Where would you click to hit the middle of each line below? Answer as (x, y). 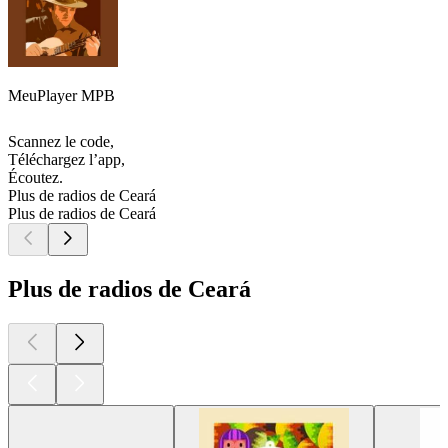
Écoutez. (35, 178)
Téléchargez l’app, (66, 160)
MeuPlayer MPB (61, 96)
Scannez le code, (61, 142)
